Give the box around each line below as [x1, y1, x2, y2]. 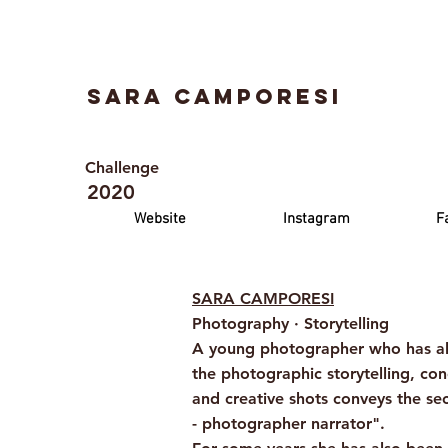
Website [134, 210, 186, 228]
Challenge [85, 158, 164, 177]
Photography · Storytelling [192, 314, 389, 333]
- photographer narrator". [192, 414, 385, 433]
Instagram [282, 210, 350, 228]
